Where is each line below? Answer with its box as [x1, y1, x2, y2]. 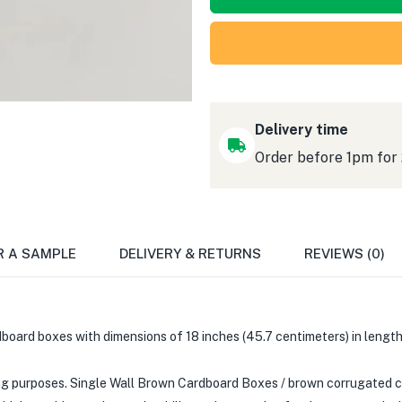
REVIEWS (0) [304, 245, 385, 261]
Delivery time [255, 120, 348, 138]
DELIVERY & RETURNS [119, 245, 261, 261]
